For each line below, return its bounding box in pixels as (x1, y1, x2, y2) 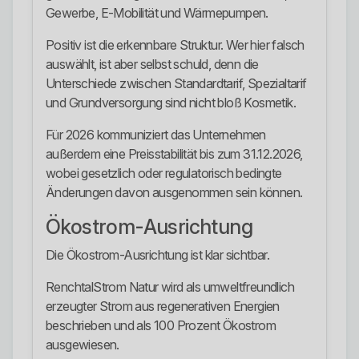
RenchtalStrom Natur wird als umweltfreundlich (46, 279, 294, 296)
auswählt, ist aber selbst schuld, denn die (46, 56, 259, 73)
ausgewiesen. (46, 337, 119, 353)
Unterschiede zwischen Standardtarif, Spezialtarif (46, 75, 307, 92)
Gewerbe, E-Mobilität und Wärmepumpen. (46, 5, 268, 22)
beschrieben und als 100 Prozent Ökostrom (46, 317, 276, 334)
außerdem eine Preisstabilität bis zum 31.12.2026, (46, 146, 303, 163)
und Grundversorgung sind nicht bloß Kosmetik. (46, 95, 296, 111)
